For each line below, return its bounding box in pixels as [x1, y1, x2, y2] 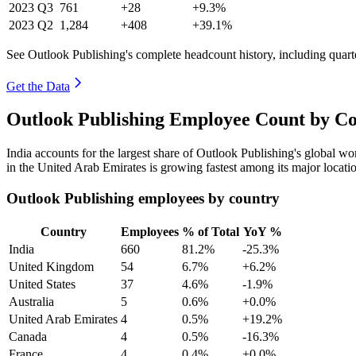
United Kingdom [9, 259, 94, 273]
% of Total [182, 224, 239, 238]
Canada [9, 329, 47, 343]
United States [9, 277, 75, 291]
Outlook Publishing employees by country [6, 190, 280, 207]
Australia [9, 294, 54, 308]
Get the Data [6, 79, 70, 93]
